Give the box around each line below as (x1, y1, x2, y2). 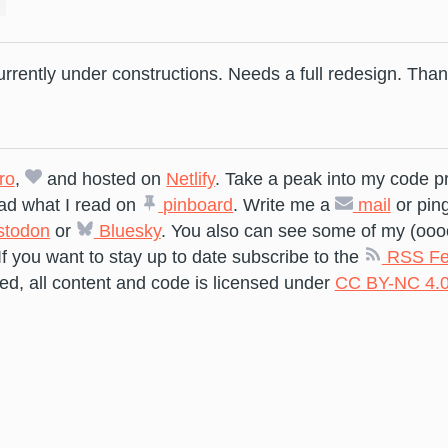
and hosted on (42, 169, 167, 190)
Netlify (166, 169, 216, 190)
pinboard (158, 195, 234, 216)
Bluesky (93, 221, 161, 242)
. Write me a (233, 195, 336, 216)
